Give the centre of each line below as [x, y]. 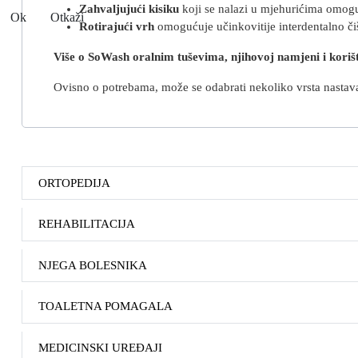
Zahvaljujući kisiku [129, 8]
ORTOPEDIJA [74, 183]
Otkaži [67, 17]
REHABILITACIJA [87, 224]
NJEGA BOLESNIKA [93, 265]
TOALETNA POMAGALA [105, 306]
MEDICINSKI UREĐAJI [100, 348]
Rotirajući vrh [116, 26]
